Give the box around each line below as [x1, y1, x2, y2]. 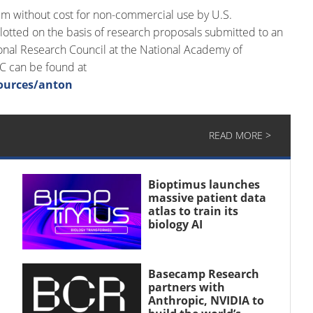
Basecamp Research [147, 265, 259, 282]
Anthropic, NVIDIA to [147, 292, 264, 308]
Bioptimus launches [147, 177, 260, 192]
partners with [147, 279, 225, 295]
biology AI [147, 217, 203, 232]
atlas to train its [147, 203, 238, 219]
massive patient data [147, 190, 266, 205]
